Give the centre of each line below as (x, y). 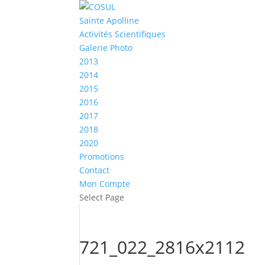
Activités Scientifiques (123, 34)
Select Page (102, 197)
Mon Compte (105, 184)
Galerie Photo (106, 48)
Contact (95, 170)
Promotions (102, 156)
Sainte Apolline (109, 20)
